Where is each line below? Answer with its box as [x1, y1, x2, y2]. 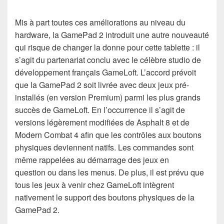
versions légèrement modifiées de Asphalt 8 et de [15, 116, 189, 128]
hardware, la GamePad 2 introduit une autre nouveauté [15, 28, 209, 40]
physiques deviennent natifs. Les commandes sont [15, 141, 193, 153]
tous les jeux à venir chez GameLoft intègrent [15, 178, 174, 190]
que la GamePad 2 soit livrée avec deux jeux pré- [15, 78, 189, 90]
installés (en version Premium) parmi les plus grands [15, 91, 200, 103]
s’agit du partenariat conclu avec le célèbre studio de [15, 53, 201, 65]
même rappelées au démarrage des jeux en [15, 153, 169, 165]
